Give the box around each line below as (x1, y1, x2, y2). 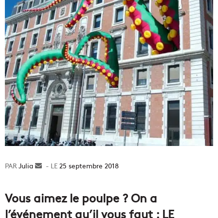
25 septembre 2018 (59, 161, 119, 170)
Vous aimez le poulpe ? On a (5, 189, 157, 205)
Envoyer (42, 161, 67, 170)
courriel (42, 181, 66, 191)
